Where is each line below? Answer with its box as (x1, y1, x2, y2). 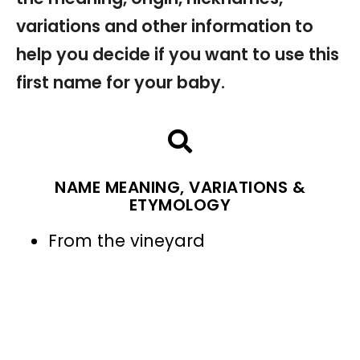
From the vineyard (48, 229, 205, 253)
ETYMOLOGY (129, 194, 231, 217)
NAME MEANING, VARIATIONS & (55, 176, 305, 199)
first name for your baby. (16, 71, 225, 95)
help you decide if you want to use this (16, 43, 339, 67)
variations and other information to (16, 14, 313, 39)
